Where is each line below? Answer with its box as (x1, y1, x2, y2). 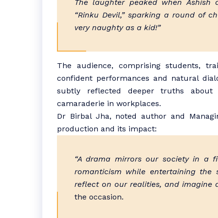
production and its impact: (57, 124, 157, 133)
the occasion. (74, 192, 124, 201)
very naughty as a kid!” (74, 23, 161, 32)
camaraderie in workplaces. (57, 99, 161, 108)
